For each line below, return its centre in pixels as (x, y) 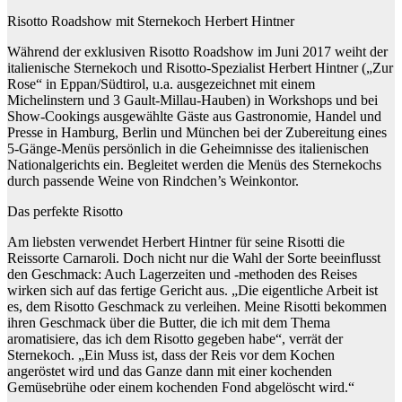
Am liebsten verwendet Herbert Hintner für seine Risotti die (176, 241)
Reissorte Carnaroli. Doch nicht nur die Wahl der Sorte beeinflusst (194, 258)
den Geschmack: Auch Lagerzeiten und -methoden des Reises (182, 274)
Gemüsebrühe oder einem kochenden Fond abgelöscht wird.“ (181, 387)
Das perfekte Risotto (65, 211)
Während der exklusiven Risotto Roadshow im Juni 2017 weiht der (197, 51)
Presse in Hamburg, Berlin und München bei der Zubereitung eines (197, 132)
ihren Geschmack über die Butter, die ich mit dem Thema (169, 322)
